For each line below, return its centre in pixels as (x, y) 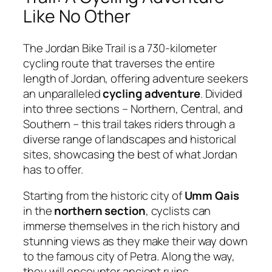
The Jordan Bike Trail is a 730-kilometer (120, 48)
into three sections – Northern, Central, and (133, 108)
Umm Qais (212, 196)
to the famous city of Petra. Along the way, (129, 257)
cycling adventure (151, 93)
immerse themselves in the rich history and (131, 226)
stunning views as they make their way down (135, 241)
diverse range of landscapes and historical (130, 139)
